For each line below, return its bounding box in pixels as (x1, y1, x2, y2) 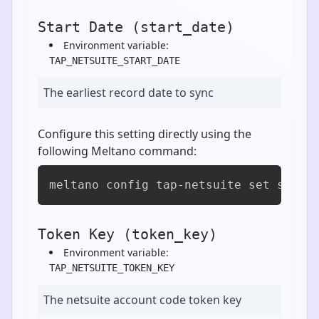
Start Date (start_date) (38, 18, 234, 36)
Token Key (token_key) (38, 225, 217, 243)
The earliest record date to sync (43, 84, 214, 100)
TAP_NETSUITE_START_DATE (49, 54, 180, 66)
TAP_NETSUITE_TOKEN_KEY (49, 261, 174, 273)
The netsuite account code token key (43, 291, 241, 308)
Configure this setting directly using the (38, 125, 251, 142)
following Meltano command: (38, 142, 197, 159)
